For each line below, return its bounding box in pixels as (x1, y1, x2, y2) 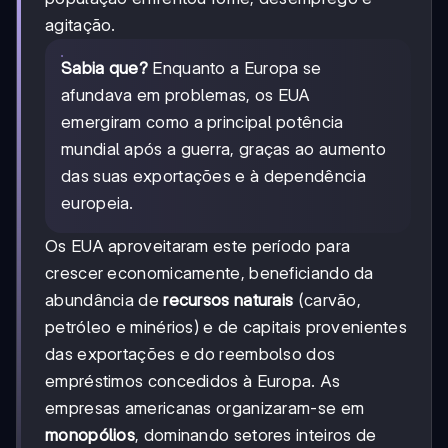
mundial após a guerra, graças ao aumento (61, 139, 386, 160)
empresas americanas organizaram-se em (45, 398, 365, 419)
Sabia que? (61, 58, 148, 79)
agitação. (45, 15, 116, 36)
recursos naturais (163, 290, 294, 311)
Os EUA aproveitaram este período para (45, 236, 351, 257)
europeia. (61, 193, 134, 214)
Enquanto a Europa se (148, 58, 322, 79)
